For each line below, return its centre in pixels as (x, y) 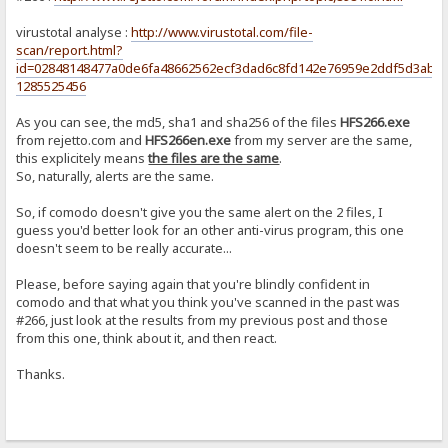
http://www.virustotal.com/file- (222, 32)
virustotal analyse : (74, 32)
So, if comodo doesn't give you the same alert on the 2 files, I (200, 212)
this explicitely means (82, 158)
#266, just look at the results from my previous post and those (202, 320)
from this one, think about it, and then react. (147, 338)
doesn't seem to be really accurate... (124, 248)
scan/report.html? (70, 50)
